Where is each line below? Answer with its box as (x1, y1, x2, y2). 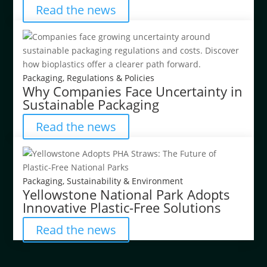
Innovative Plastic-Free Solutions (23, 198, 222, 216)
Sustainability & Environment (67, 175, 184, 187)
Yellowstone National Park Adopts (23, 185, 231, 203)
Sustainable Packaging (23, 95, 160, 113)
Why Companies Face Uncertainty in (23, 82, 243, 100)
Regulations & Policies (67, 72, 155, 83)
